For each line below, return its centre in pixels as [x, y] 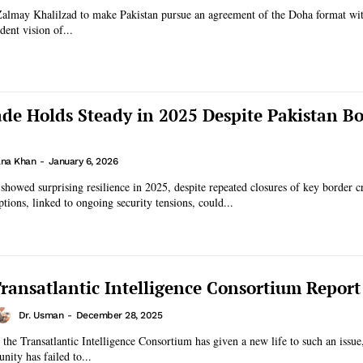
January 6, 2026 [83, 161]
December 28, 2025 [119, 315]
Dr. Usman [41, 315]
